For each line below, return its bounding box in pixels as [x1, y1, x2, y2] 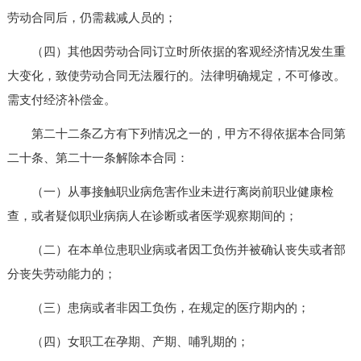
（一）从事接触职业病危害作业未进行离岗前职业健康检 [6, 185, 334, 198]
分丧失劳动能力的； [6, 267, 116, 280]
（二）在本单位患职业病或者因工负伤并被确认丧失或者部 [6, 243, 346, 256]
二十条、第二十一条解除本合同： [6, 151, 189, 164]
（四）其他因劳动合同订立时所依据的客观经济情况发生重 [6, 44, 346, 58]
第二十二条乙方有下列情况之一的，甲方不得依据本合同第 [6, 127, 346, 140]
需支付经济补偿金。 [6, 93, 116, 106]
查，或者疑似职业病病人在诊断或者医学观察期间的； [6, 209, 297, 222]
